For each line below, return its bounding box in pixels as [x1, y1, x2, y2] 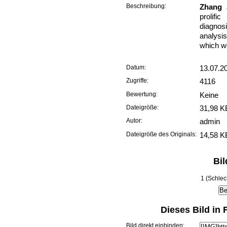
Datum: [126, 64, 146, 71]
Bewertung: [126, 90, 158, 98]
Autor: [126, 117, 142, 125]
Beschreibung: [126, 2, 166, 10]
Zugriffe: [126, 77, 148, 85]
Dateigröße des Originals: [126, 130, 197, 138]
